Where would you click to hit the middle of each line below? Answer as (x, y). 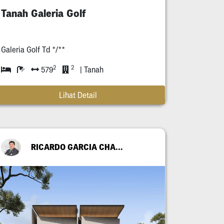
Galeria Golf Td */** (33, 49)
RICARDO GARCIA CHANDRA (119, 147)
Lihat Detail (78, 95)
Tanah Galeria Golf (43, 13)
